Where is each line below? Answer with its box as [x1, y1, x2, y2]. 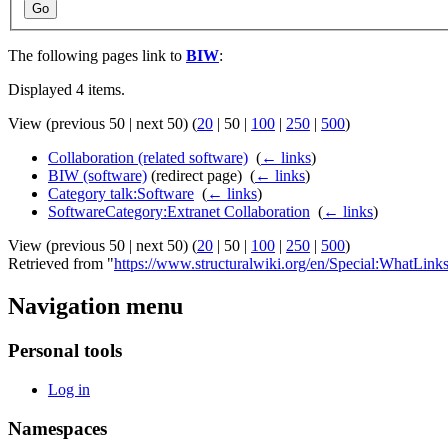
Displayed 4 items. [8, 81, 125, 99]
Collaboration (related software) [48, 149, 248, 167]
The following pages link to [8, 47, 186, 65]
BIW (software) [48, 167, 147, 185]
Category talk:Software [48, 185, 194, 203]
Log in [48, 380, 90, 398]
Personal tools [8, 340, 122, 362]
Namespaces [8, 417, 107, 439]
